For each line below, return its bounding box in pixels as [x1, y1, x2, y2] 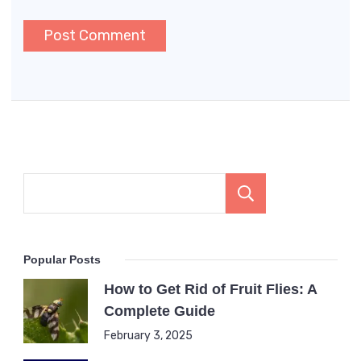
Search [293, 184, 339, 202]
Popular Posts [23, 253, 101, 267]
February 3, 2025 [104, 329, 193, 342]
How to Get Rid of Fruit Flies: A [104, 281, 317, 298]
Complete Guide [104, 303, 215, 320]
